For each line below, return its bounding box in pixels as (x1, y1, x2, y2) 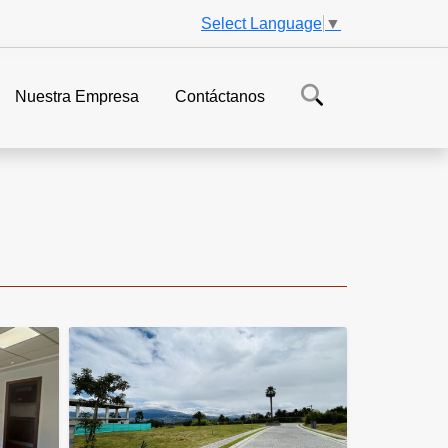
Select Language (201, 14, 322, 32)
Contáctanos (175, 88, 265, 106)
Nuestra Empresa (15, 88, 139, 106)
